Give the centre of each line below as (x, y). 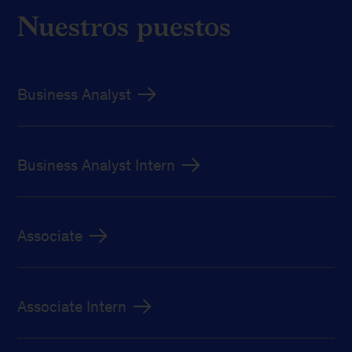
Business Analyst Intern (97, 165)
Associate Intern (72, 306)
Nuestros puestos (125, 26)
